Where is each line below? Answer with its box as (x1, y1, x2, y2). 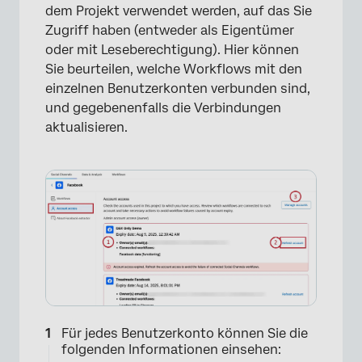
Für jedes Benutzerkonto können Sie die (61, 325, 308, 341)
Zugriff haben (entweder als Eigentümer (45, 22, 294, 38)
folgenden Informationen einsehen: (61, 341, 281, 357)
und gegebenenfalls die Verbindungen (45, 99, 281, 116)
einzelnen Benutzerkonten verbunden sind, (45, 80, 310, 96)
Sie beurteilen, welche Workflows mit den (45, 61, 302, 77)
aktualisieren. (45, 119, 128, 135)
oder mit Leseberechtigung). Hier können (45, 41, 299, 57)
